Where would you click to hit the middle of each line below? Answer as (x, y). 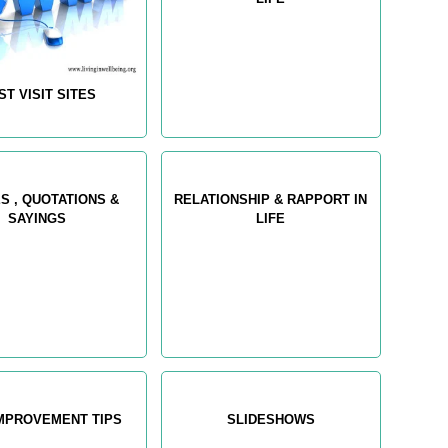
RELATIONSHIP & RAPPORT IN (271, 200)
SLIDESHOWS (270, 420)
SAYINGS (37, 219)
